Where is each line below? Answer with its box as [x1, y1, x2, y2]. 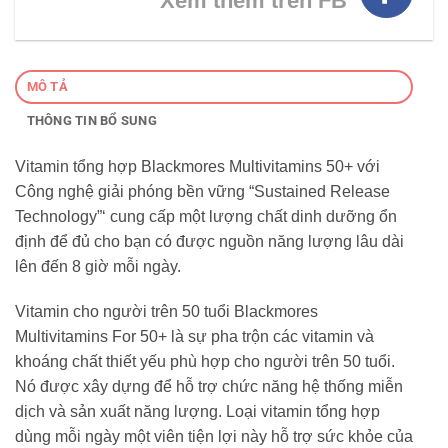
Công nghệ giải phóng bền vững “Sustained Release [15, 182, 390, 200]
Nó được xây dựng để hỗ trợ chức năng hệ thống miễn [15, 378, 403, 396]
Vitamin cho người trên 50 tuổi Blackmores [15, 303, 318, 321]
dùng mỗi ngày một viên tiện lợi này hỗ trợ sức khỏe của [15, 428, 413, 446]
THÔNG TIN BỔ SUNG [26, 112, 157, 128]
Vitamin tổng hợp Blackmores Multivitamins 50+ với [15, 157, 380, 175]
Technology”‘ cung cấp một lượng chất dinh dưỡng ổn [15, 207, 397, 225]
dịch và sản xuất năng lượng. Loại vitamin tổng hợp [15, 403, 380, 421]
